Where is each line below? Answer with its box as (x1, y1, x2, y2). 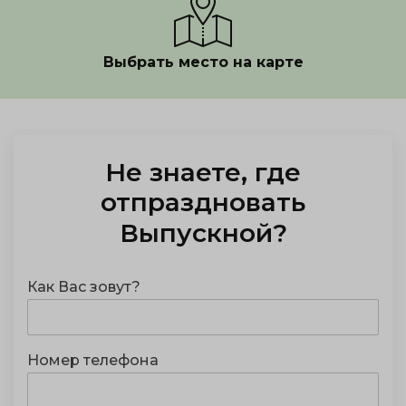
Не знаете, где (105, 157, 301, 188)
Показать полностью (131, 97, 275, 113)
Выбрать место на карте (102, 53, 304, 71)
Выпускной (119, 217, 273, 248)
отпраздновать (101, 187, 305, 217)
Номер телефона (27, 352, 159, 369)
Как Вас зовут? (27, 278, 140, 295)
